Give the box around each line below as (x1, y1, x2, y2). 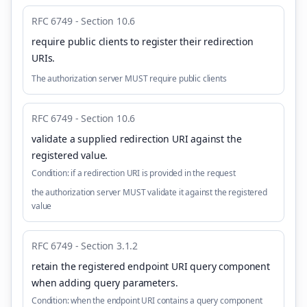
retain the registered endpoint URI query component (32, 260, 270, 273)
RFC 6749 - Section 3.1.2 (32, 239, 138, 252)
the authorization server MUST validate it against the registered (32, 186, 267, 198)
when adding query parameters (32, 276, 175, 289)
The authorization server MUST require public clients (32, 73, 227, 84)
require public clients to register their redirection (32, 35, 254, 48)
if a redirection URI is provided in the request (71, 167, 236, 179)
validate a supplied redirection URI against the (32, 132, 242, 145)
